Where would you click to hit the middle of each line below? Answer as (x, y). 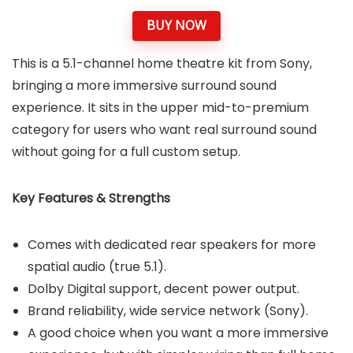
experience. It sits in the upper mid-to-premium (160, 107)
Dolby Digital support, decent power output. (163, 288)
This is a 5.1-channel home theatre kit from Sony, (162, 63)
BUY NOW (176, 26)
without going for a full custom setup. (126, 151)
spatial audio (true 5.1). (97, 266)
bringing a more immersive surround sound (144, 85)
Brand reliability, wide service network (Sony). (168, 310)
